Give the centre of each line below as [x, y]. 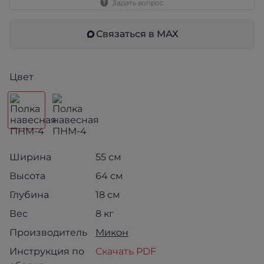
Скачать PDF [126, 251]
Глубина [29, 195]
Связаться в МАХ [137, 34]
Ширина [30, 157]
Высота [27, 176]
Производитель [48, 232]
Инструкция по [47, 251]
